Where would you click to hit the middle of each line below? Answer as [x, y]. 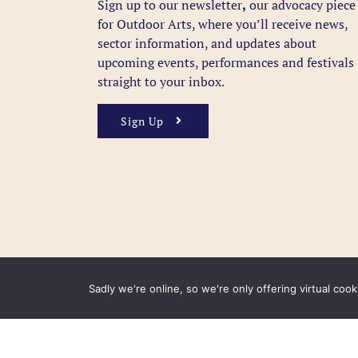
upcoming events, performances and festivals [225, 62]
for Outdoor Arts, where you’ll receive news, [222, 24]
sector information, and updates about [207, 43]
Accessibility [177, 327]
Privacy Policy [255, 327]
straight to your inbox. [161, 81]
